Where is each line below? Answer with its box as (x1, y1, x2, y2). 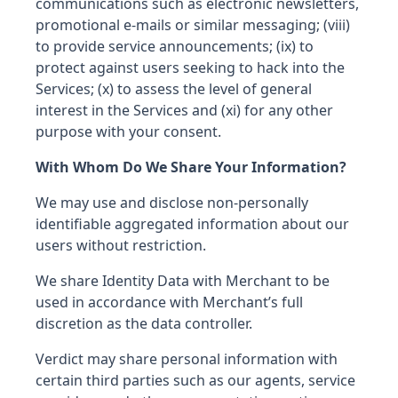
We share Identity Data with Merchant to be (36, 271, 330, 291)
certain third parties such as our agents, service (36, 370, 355, 390)
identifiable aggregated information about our (36, 214, 349, 234)
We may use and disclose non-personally (36, 193, 308, 212)
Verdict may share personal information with (36, 349, 338, 369)
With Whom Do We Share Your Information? (36, 157, 346, 177)
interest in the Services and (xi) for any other (36, 100, 333, 120)
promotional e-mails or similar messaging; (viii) (36, 15, 350, 35)
